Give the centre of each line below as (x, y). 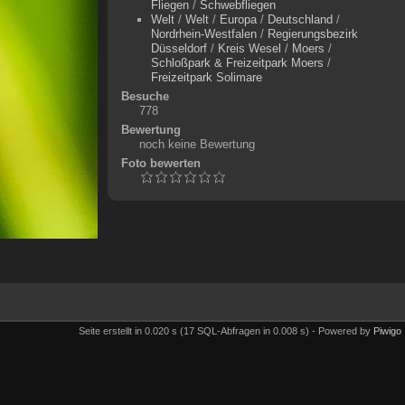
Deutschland (300, 19)
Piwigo (387, 330)
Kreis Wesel (249, 48)
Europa (238, 19)
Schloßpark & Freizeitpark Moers (237, 63)
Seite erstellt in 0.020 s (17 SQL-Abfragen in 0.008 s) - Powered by (226, 330)
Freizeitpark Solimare (206, 77)
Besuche (145, 96)
